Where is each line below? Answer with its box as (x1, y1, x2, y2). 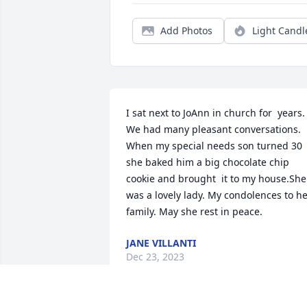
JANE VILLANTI (126, 236, 196, 250)
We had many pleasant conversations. (126, 123, 301, 136)
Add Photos (160, 24, 212, 38)
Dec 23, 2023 (126, 250, 184, 264)
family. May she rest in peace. (126, 205, 262, 219)
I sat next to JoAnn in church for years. (126, 106, 305, 120)
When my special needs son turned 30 (126, 139, 302, 153)
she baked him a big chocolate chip (126, 156, 289, 169)
